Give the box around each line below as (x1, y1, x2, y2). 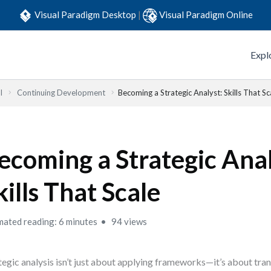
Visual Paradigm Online (159, 8, 253, 20)
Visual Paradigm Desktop (34, 8, 138, 20)
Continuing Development (17, 88, 105, 97)
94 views (109, 216, 148, 227)
